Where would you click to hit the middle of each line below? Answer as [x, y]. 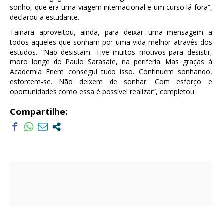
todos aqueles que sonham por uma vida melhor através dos [111, 42]
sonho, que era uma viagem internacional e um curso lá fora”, [111, 7]
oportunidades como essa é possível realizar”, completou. [103, 92]
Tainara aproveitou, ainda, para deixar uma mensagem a [111, 32]
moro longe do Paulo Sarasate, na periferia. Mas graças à [111, 62]
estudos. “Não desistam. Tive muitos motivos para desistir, [111, 52]
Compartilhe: [39, 112]
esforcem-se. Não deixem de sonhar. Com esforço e [111, 82]
